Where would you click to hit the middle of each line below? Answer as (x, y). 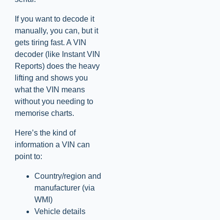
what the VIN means (50, 90)
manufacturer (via (65, 188)
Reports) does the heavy (57, 66)
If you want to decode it (55, 19)
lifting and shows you (51, 78)
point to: (28, 157)
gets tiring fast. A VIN (51, 43)
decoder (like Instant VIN (57, 55)
